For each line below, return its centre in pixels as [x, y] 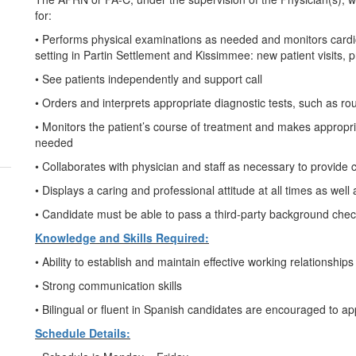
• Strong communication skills [108, 285]
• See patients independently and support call [149, 79]
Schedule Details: [83, 333]
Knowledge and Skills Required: [122, 238]
